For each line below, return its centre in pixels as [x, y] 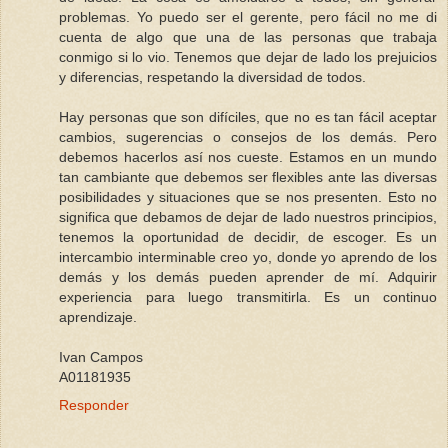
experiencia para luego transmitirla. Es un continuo [248, 296]
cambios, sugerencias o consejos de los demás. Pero [248, 136]
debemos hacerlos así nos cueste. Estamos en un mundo [248, 156]
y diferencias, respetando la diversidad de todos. [212, 76]
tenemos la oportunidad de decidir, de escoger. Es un [248, 236]
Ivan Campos [101, 356]
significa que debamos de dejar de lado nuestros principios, [248, 216]
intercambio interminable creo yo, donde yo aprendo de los [248, 256]
